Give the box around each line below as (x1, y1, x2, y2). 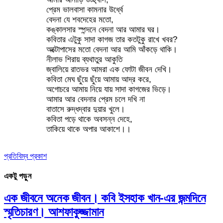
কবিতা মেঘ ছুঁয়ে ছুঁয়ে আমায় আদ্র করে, (46, 75, 151, 85)
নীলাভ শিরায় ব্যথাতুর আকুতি (46, 55, 122, 65)
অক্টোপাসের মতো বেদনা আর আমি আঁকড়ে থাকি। (46, 45, 177, 55)
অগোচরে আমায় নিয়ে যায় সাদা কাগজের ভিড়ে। (46, 85, 171, 95)
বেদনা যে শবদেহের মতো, (46, 15, 113, 25)
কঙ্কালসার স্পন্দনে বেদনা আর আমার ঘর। (46, 25, 160, 35)
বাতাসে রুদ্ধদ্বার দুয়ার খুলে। (46, 105, 125, 114)
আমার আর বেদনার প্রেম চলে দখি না (46, 95, 145, 105)
